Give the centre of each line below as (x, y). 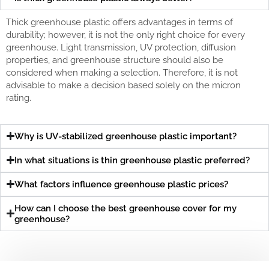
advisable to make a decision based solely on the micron (123, 86)
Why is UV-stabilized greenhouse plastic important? (126, 136)
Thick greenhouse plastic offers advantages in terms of (119, 23)
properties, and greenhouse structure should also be (115, 60)
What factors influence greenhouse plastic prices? (122, 184)
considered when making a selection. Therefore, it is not (122, 73)
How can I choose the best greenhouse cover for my (126, 208)
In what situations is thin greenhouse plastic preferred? (132, 160)
